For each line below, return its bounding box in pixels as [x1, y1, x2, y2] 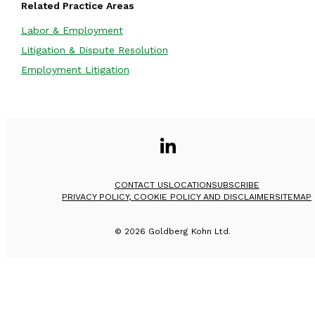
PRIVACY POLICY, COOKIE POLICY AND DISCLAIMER [62, 192, 276, 202]
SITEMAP [275, 192, 312, 202]
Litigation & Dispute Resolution [20, 44, 168, 56]
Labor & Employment [20, 25, 123, 37]
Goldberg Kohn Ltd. [148, 226, 231, 236]
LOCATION [168, 180, 212, 191]
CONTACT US [114, 180, 169, 191]
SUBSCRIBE [211, 180, 259, 191]
